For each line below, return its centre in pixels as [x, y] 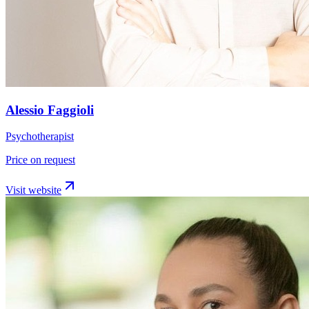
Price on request [40, 160]
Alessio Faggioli [50, 110]
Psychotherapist [40, 137]
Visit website [33, 190]
